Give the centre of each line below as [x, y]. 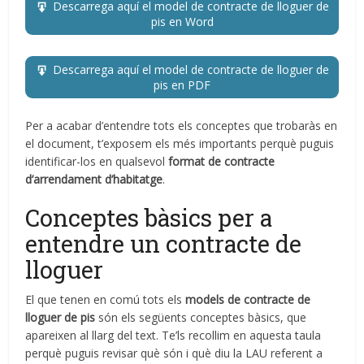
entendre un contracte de [164, 244]
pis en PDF [182, 85]
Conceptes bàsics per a [149, 218]
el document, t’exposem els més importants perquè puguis [180, 144]
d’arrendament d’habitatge [94, 180]
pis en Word [182, 22]
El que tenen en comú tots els [106, 300]
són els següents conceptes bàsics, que [201, 318]
